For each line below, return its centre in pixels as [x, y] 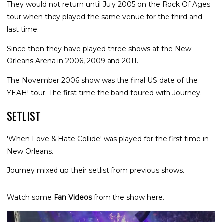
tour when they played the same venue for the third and [105, 17]
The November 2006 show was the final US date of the [102, 80]
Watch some [30, 197]
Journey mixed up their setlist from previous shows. [96, 170]
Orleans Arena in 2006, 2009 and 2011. [73, 61]
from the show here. [128, 197]
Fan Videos [73, 197]
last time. [23, 29]
